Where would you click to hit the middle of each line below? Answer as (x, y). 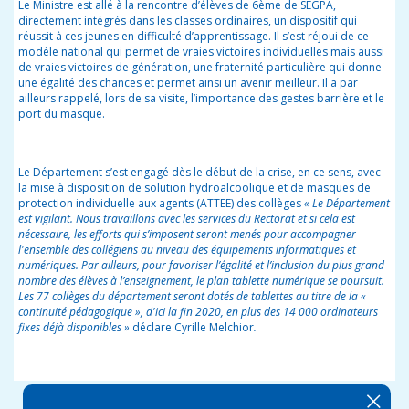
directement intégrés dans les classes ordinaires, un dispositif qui (188, 21)
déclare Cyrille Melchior (193, 328)
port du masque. (62, 114)
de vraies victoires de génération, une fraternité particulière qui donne (200, 68)
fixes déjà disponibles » (75, 328)
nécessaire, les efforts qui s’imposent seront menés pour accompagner (187, 235)
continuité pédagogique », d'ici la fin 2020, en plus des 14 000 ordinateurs (198, 312)
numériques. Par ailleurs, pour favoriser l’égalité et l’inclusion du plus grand (201, 266)
